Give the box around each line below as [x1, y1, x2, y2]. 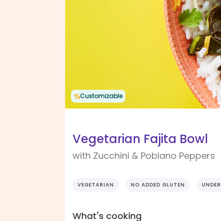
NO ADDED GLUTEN [131, 181, 185, 189]
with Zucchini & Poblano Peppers [73, 149, 215, 162]
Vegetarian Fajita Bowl [73, 131, 208, 147]
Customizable [80, 92, 122, 100]
